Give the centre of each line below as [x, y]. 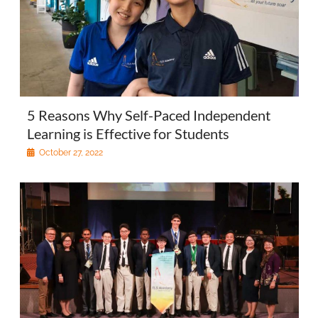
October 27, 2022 [71, 152]
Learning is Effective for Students [128, 133]
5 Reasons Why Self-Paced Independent [148, 115]
